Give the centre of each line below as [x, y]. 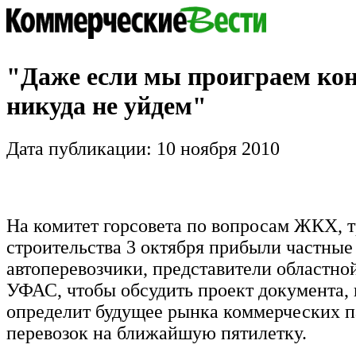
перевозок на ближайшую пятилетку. [157, 333]
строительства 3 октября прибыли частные [180, 247]
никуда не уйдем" [106, 106]
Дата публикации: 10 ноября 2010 [143, 148]
